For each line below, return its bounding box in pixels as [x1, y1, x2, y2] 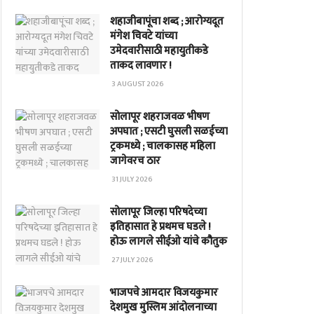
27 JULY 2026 [111, 254, 153, 266]
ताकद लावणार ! [110, 57, 172, 74]
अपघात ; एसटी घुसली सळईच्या [110, 123, 228, 140]
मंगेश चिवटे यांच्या [110, 27, 177, 45]
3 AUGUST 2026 [111, 78, 164, 90]
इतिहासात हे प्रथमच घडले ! [110, 218, 211, 235]
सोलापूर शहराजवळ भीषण [110, 108, 210, 125]
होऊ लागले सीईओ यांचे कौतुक [110, 233, 227, 250]
